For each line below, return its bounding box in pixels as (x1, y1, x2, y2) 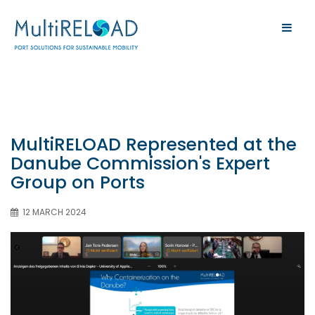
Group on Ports (11, 170, 145, 195)
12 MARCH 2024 (22, 206, 86, 218)
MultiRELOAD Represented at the (11, 132, 297, 157)
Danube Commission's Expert (11, 151, 270, 176)
